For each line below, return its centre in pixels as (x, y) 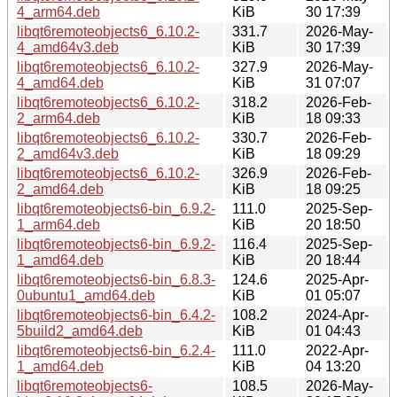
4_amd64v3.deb (68, 47)
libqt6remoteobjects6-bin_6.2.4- (116, 350)
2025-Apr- (337, 279)
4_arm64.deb (58, 12)
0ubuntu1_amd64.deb (86, 295)
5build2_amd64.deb (80, 331)
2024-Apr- (337, 315)
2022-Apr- (337, 350)
